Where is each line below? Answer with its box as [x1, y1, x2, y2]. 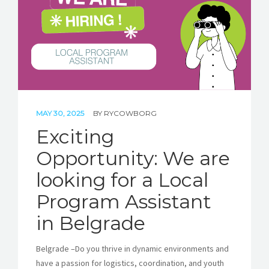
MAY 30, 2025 [36, 109, 86, 118]
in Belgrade [36, 211, 145, 235]
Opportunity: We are [36, 147, 230, 171]
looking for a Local [36, 168, 208, 192]
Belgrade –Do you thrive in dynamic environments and [36, 243, 229, 255]
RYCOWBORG [104, 109, 157, 118]
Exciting [36, 125, 114, 149]
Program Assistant [36, 190, 211, 214]
